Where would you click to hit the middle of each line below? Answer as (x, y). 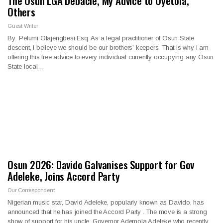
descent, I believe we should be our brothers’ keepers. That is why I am (108, 47)
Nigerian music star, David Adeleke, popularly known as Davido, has (106, 202)
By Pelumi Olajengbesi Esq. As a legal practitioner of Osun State (101, 38)
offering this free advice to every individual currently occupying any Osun (111, 57)
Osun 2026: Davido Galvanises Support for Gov (101, 164)
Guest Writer (23, 26)
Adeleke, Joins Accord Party (64, 176)
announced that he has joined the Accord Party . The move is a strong (107, 212)
